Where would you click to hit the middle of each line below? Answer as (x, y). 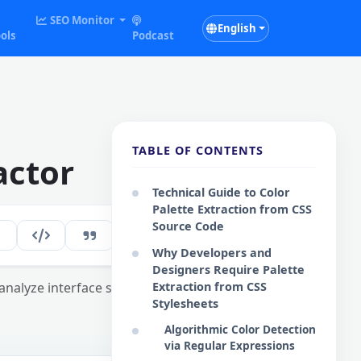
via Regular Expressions (230, 345)
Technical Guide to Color (221, 192)
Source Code (188, 226)
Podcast (154, 35)
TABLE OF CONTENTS (198, 150)
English (237, 28)
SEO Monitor (82, 20)
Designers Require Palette (228, 270)
